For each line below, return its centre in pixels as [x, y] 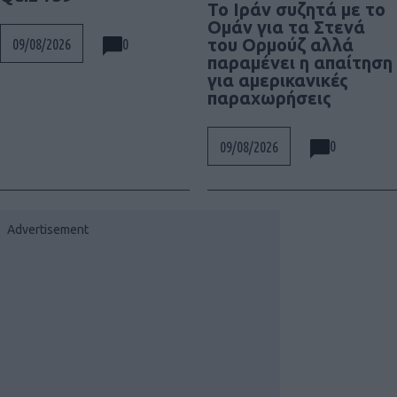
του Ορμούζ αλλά [280, 44]
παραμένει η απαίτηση [300, 62]
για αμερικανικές [278, 80]
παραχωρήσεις [269, 97]
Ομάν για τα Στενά [286, 27]
